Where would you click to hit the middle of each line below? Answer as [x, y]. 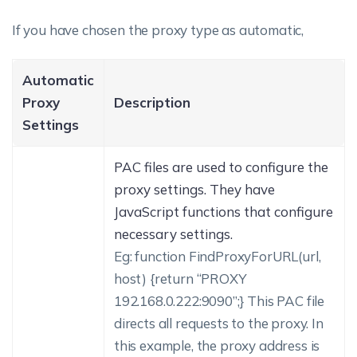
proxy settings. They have [194, 189]
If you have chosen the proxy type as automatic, [158, 30]
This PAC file [286, 301]
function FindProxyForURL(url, [226, 256]
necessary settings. [173, 234]
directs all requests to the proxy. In [219, 323]
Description [152, 102]
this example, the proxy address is [217, 345]
